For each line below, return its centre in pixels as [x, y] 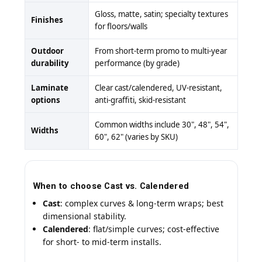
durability [50, 63]
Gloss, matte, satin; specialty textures [161, 14]
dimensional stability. [84, 216]
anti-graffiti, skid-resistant [140, 100]
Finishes [47, 20]
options [45, 100]
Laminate [49, 88]
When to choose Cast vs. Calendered [111, 186]
